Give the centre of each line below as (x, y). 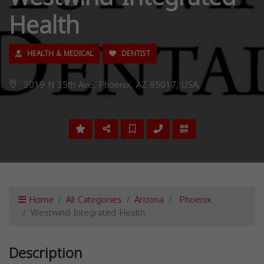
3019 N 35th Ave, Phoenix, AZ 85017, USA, (110, 85)
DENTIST (135, 54)
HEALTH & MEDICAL (59, 54)
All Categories (94, 200)
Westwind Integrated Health (88, 213)
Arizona (149, 200)
